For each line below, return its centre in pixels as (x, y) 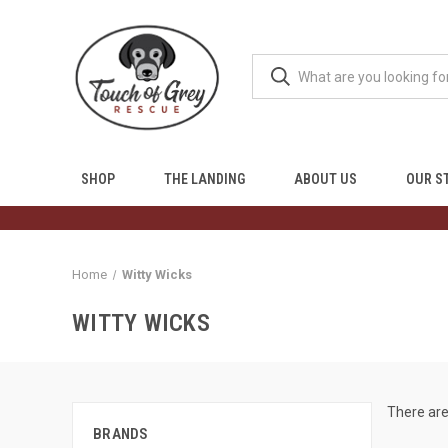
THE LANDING (205, 179)
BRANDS (121, 434)
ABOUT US (326, 179)
